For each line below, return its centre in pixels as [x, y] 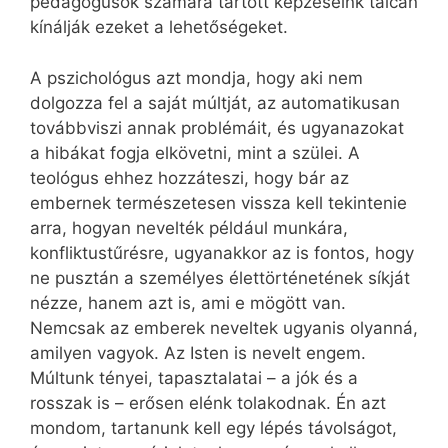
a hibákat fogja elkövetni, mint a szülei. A [195, 152]
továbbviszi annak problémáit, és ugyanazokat [217, 127]
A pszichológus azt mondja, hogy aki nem [196, 77]
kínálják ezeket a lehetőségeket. [159, 27]
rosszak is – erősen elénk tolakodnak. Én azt [208, 402]
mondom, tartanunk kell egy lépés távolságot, [213, 427]
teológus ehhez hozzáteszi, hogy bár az [189, 177]
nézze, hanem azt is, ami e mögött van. [188, 302]
